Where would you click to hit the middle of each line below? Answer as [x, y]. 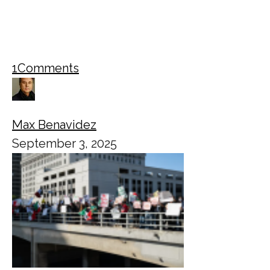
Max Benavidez [54, 124]
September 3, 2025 [64, 143]
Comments [48, 68]
